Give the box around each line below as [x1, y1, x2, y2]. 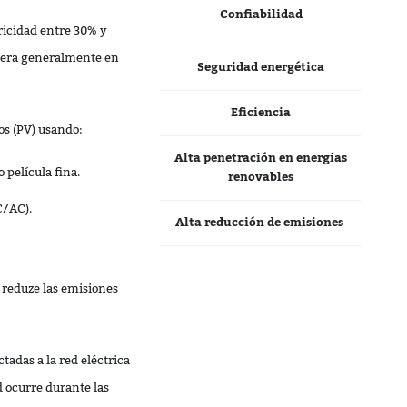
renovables [228, 164, 294, 189]
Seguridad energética [197, 54, 325, 79]
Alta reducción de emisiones [175, 209, 347, 234]
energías [296, 144, 348, 170]
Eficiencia [231, 99, 292, 124]
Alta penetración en [174, 144, 297, 170]
